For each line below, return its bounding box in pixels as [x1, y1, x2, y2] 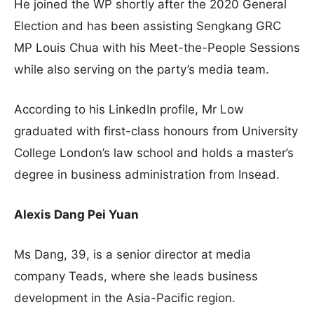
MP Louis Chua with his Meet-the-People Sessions [14, 41, 300, 55]
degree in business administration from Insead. [14, 168, 280, 182]
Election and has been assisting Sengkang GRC [14, 19, 281, 33]
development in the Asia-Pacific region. [14, 291, 235, 305]
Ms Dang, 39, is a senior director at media [14, 247, 251, 261]
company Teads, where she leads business [14, 269, 258, 283]
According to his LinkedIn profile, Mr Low [14, 102, 244, 116]
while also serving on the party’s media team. [14, 62, 269, 76]
